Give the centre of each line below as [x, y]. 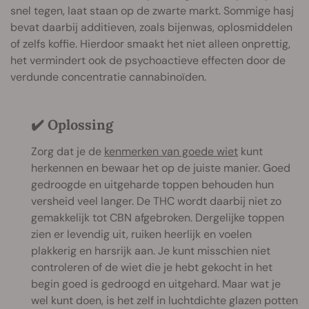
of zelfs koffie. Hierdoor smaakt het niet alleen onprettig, [150, 43]
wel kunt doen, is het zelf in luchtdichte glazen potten [165, 300]
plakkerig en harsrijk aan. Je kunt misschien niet [151, 250]
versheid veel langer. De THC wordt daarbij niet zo [156, 201]
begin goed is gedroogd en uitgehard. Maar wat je [156, 283]
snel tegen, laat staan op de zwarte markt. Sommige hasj [152, 10]
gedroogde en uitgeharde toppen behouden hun [152, 184]
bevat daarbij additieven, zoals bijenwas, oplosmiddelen [151, 27]
